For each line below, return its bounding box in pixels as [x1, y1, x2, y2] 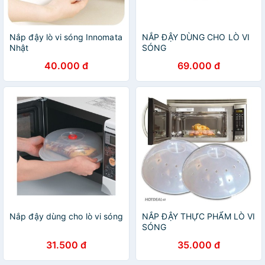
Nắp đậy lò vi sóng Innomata [9, 32, 122, 42]
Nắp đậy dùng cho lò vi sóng [9, 211, 123, 221]
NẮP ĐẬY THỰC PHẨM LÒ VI [142, 211, 256, 221]
